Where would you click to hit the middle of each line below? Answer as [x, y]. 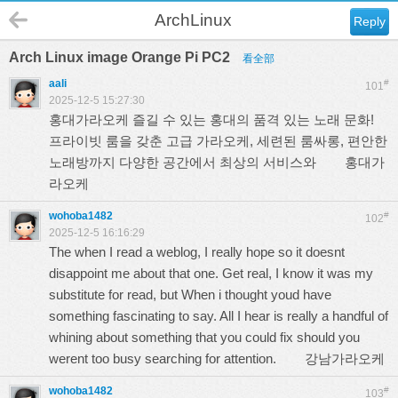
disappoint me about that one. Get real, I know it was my [211, 273]
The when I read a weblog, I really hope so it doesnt [197, 252]
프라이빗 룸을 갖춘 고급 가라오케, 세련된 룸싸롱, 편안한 [218, 141]
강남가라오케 [345, 358]
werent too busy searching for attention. [177, 358]
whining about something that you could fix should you [204, 337]
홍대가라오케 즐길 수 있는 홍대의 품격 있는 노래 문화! [211, 119]
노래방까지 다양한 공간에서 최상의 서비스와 [197, 162]
